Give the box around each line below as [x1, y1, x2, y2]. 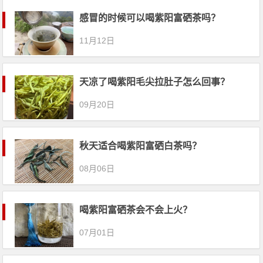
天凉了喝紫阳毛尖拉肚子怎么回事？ [79, 77, 230, 87]
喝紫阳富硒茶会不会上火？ [79, 205, 193, 215]
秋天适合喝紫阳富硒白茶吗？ [79, 141, 202, 151]
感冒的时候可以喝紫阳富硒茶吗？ [79, 13, 221, 23]
